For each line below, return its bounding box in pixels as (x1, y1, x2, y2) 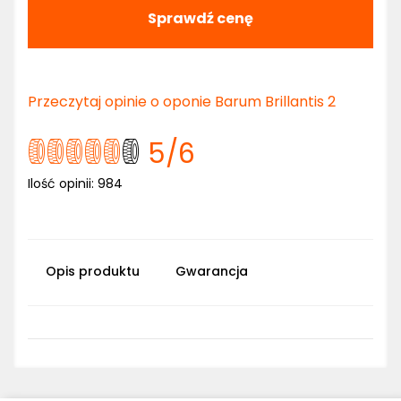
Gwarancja (175, 262, 248, 280)
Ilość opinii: (28, 175, 98, 192)
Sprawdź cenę (148, 8, 253, 29)
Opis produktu (46, 262, 140, 280)
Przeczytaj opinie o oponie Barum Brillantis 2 (28, 91, 336, 112)
